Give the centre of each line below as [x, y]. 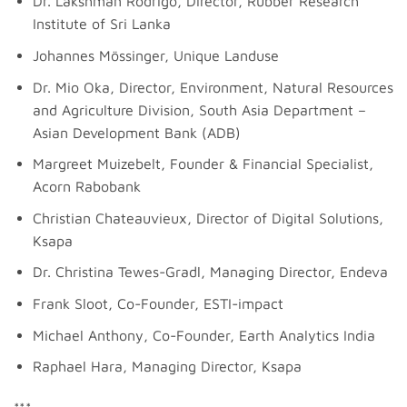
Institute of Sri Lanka [101, 24]
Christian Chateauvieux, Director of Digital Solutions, [208, 218]
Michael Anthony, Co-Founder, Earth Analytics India [203, 335]
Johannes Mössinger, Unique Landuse [155, 56]
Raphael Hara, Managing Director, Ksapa [167, 367]
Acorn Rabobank [86, 187]
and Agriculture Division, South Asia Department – [199, 109]
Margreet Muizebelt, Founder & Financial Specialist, [203, 164]
